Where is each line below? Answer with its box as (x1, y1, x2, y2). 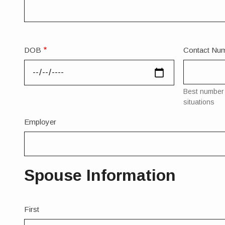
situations (183, 98, 214, 106)
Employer (24, 118, 56, 127)
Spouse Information (24, 166, 176, 185)
